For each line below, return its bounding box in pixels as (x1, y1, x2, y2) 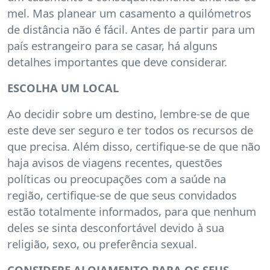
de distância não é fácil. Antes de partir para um (7, 22, 255, 37)
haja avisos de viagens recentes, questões (7, 155, 222, 170)
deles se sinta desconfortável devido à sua (7, 220, 224, 235)
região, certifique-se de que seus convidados (7, 187, 237, 202)
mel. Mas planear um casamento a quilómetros (7, 5, 251, 20)
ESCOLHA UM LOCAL (7, 80, 119, 95)
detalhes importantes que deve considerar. (7, 54, 227, 69)
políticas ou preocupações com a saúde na (7, 171, 226, 186)
